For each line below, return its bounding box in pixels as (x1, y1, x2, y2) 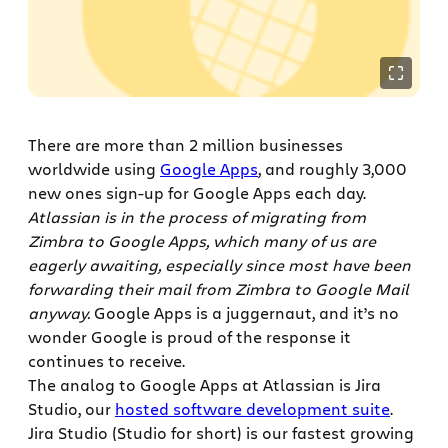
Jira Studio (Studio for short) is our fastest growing (28, 422, 414, 444)
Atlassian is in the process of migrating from (28, 206, 366, 228)
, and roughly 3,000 (258, 158, 407, 180)
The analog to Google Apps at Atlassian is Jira (28, 374, 381, 396)
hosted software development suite (115, 398, 390, 420)
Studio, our (28, 398, 115, 420)
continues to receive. (28, 350, 185, 372)
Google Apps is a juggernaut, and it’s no (90, 302, 399, 324)
